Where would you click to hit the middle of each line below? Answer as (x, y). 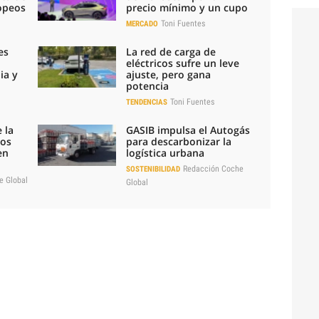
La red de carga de (171, 51)
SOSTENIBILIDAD (153, 169)
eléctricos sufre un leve (183, 63)
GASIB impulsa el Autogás (188, 130)
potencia (148, 85)
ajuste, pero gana (169, 74)
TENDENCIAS (147, 102)
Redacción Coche (214, 168)
